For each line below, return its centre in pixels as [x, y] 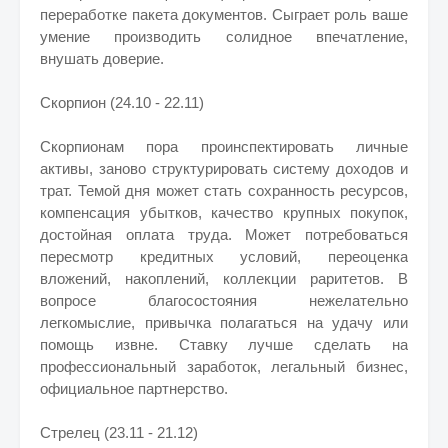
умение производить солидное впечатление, [224, 36]
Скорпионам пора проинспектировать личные [224, 146]
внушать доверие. [102, 58]
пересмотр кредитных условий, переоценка [224, 256]
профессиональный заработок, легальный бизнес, [224, 366]
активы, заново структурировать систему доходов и [224, 168]
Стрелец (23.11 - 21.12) [119, 432]
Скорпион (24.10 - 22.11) [122, 102]
